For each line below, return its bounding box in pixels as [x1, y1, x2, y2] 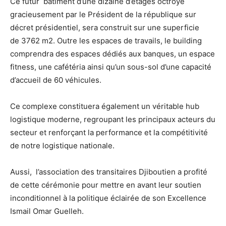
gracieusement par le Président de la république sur [10, 10, 196, 20]
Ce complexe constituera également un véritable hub [10, 101, 199, 111]
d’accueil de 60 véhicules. [10, 75, 101, 85]
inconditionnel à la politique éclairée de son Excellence [10, 193, 206, 203]
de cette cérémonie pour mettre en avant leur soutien [10, 180, 201, 190]
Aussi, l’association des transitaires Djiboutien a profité [10, 167, 207, 177]
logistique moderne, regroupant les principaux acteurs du [10, 115, 215, 125]
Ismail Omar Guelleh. [10, 206, 84, 216]
